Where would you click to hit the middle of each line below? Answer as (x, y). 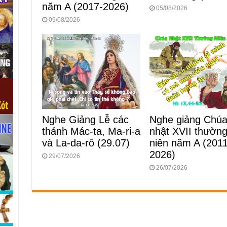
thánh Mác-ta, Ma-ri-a (91, 131)
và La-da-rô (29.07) (86, 143)
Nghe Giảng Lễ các (85, 120)
